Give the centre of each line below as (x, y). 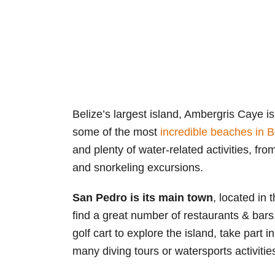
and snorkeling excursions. (139, 167)
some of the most (116, 132)
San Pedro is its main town (143, 197)
